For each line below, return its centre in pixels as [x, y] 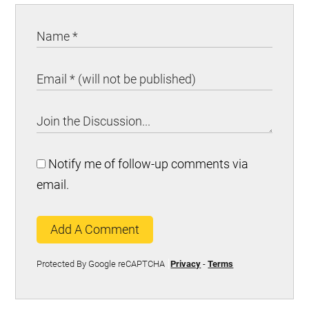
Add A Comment [95, 230]
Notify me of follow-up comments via [147, 164]
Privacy [186, 264]
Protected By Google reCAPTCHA [101, 264]
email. [53, 185]
